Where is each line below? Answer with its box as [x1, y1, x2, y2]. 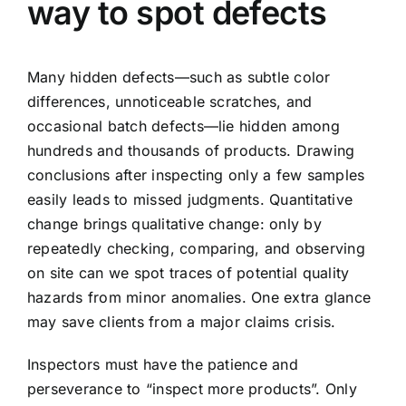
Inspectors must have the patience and [27, 355, 298, 374]
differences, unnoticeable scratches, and [27, 92, 313, 111]
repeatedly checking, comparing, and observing [27, 239, 365, 258]
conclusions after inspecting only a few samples [27, 166, 365, 185]
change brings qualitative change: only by [27, 215, 322, 234]
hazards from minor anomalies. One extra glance [27, 288, 372, 307]
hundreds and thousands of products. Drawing [27, 141, 355, 160]
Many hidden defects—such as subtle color [27, 68, 331, 87]
